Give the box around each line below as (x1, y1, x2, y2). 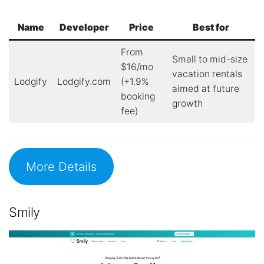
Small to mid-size (171, 53, 247, 65)
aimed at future (171, 82, 239, 94)
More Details (25, 159, 97, 174)
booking (120, 90, 155, 102)
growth (171, 97, 203, 109)
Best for (193, 21, 229, 33)
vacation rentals (171, 68, 242, 80)
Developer (59, 21, 109, 33)
